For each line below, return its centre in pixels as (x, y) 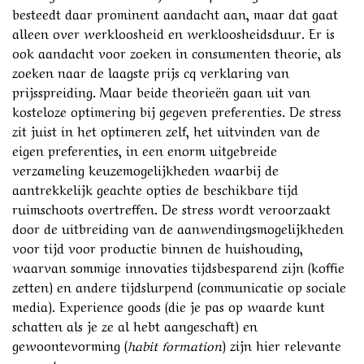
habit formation (175, 344)
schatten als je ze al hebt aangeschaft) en (135, 325)
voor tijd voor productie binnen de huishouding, (158, 247)
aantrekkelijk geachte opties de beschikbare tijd (155, 188)
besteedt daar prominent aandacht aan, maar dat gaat (175, 13)
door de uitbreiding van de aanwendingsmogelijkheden (178, 227)
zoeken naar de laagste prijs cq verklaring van (151, 71)
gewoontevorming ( (70, 344)
